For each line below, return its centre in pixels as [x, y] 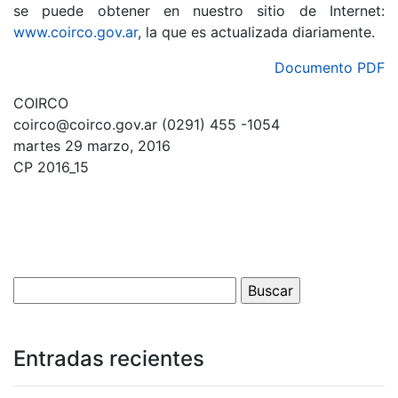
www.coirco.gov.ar [76, 32]
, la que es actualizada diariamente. [256, 32]
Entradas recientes [109, 358]
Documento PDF [330, 68]
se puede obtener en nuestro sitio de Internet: [199, 11]
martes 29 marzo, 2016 [92, 146]
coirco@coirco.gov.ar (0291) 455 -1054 [147, 124]
